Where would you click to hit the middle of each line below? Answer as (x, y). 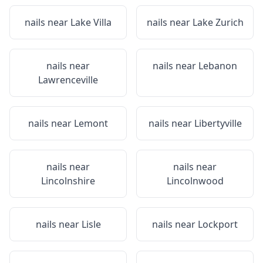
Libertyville (218, 123)
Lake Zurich (218, 22)
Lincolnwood (195, 181)
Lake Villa (91, 22)
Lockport (218, 224)
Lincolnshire (68, 181)
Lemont (91, 123)
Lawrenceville (68, 80)
